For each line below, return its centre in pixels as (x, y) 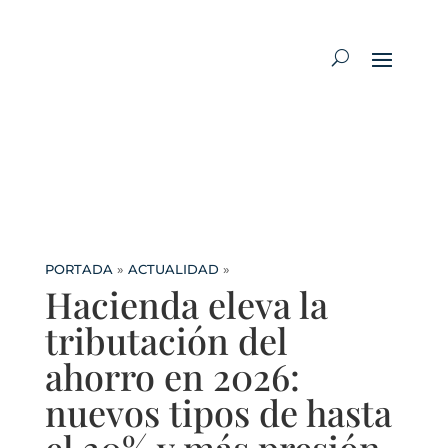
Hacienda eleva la (186, 304)
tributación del (166, 340)
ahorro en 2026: (172, 376)
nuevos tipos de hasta (218, 412)
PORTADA (78, 269)
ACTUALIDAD (173, 269)
